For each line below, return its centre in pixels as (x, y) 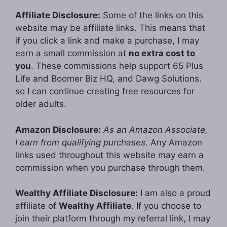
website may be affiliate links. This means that (110, 28)
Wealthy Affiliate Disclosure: (77, 193)
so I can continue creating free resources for (105, 91)
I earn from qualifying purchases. (82, 142)
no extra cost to (162, 53)
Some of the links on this (152, 15)
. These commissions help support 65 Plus (117, 66)
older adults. (41, 104)
